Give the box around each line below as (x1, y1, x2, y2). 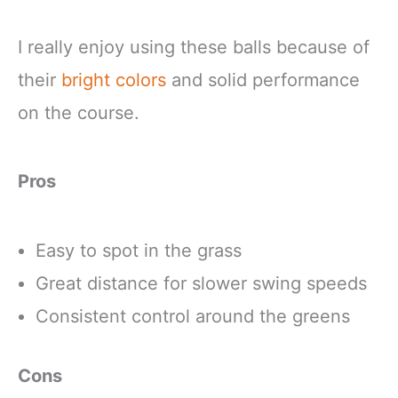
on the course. (18, 102, 139, 124)
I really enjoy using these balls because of (18, 36, 370, 59)
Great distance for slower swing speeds (36, 272, 367, 294)
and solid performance (166, 69, 360, 92)
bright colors (61, 69, 166, 92)
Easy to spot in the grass (36, 239, 242, 261)
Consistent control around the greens (36, 305, 350, 327)
